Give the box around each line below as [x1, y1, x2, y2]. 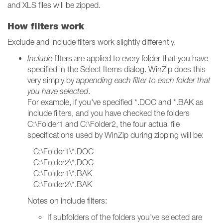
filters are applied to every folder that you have [52, 54, 208, 63]
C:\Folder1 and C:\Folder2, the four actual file [27, 119, 180, 128]
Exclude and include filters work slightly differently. [7, 37, 176, 46]
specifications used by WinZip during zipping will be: [27, 130, 204, 139]
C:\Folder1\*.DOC [27, 147, 94, 156]
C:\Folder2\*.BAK [27, 180, 92, 189]
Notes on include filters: [27, 196, 107, 205]
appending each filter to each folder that [76, 76, 211, 85]
